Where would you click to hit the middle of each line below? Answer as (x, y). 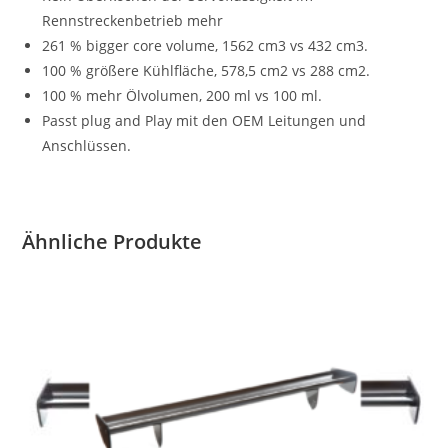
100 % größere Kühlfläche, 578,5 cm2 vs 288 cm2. (206, 70)
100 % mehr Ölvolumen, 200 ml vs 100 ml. (182, 95)
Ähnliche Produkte (112, 241)
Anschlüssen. (87, 145)
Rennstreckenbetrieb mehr (133, 20)
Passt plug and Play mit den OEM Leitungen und (204, 120)
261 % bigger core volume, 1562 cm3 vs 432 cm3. (205, 45)
